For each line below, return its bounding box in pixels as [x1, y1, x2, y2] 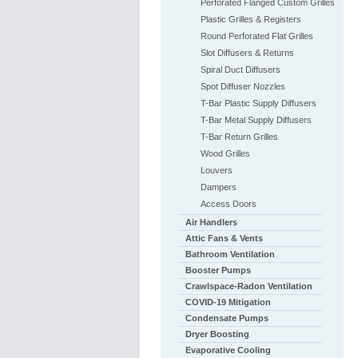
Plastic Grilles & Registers [200, 14, 301, 24]
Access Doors [200, 199, 257, 209]
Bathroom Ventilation [185, 249, 275, 259]
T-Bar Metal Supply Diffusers [200, 115, 312, 125]
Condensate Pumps [185, 313, 268, 323]
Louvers [200, 165, 233, 175]
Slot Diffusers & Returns [200, 48, 294, 58]
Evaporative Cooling [185, 345, 271, 355]
